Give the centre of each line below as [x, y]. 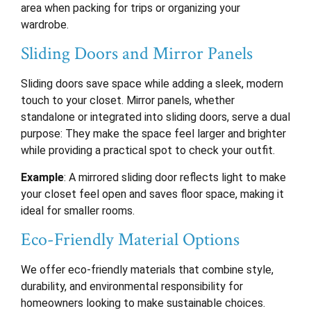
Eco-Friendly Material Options [130, 240]
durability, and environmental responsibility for [132, 287]
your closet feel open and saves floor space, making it [152, 194]
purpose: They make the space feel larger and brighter [153, 134]
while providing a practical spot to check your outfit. [148, 151]
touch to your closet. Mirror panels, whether [128, 101]
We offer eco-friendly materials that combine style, [147, 270]
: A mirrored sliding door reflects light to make [175, 177]
